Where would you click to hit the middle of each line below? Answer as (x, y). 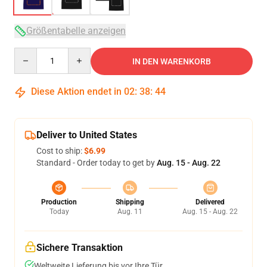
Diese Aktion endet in (76, 91)
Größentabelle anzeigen (76, 31)
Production (59, 202)
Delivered (210, 202)
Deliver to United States (87, 135)
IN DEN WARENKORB (172, 61)
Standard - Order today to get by (97, 163)
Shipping (130, 202)
